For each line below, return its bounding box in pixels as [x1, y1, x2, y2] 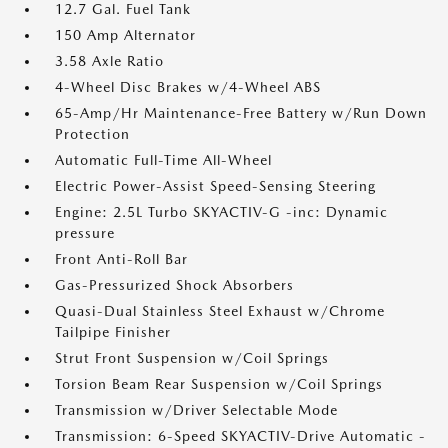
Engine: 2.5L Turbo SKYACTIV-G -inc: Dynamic [55, 204, 388, 220]
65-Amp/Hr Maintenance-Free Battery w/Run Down [55, 105, 427, 121]
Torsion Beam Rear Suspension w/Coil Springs [55, 376, 383, 392]
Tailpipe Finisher [55, 324, 171, 340]
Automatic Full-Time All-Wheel [55, 152, 272, 168]
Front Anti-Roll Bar [55, 251, 188, 267]
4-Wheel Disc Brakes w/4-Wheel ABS [55, 79, 321, 95]
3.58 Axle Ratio [55, 53, 164, 69]
